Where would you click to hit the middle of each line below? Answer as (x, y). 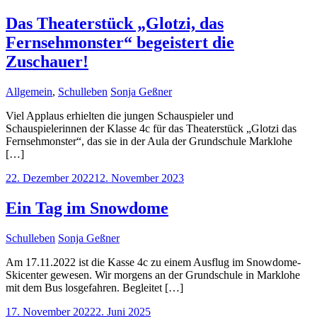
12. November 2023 (139, 178)
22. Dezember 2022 (50, 178)
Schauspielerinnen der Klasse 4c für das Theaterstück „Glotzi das (151, 128)
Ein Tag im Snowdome (87, 208)
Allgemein (29, 91)
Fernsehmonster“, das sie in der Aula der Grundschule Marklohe (149, 141)
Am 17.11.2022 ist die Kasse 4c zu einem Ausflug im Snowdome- (153, 262)
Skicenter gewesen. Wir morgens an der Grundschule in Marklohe (153, 275)
